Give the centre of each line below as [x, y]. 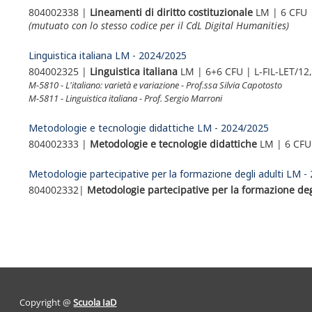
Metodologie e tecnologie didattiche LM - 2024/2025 [149, 128]
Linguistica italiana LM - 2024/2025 [108, 56]
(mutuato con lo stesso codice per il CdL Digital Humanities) [159, 25]
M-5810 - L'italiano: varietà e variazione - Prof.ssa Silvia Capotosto [156, 85]
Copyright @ [47, 302]
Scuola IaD [95, 302]
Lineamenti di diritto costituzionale [172, 12]
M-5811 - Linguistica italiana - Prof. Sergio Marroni [126, 99]
